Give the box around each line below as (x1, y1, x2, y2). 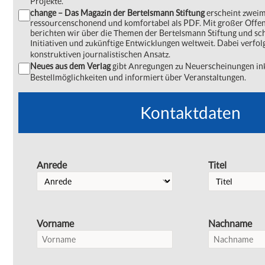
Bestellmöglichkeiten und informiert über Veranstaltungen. (30, 72, 246, 82)
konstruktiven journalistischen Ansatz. (30, 49, 170, 59)
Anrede (37, 159, 67, 170)
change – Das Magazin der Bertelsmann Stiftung (30, 8, 206, 18)
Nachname (208, 218, 252, 229)
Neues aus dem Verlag (30, 61, 111, 71)
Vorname (37, 218, 74, 229)
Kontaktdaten (140, 102, 241, 122)
